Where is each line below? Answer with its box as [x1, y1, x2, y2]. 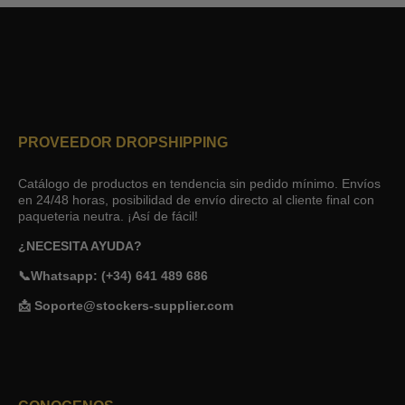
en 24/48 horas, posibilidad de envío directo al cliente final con [18, 193, 374, 207]
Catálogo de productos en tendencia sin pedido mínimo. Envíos [18, 176, 381, 191]
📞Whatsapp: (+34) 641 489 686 [18, 268, 208, 283]
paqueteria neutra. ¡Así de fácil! [18, 209, 198, 223]
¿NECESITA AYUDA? [18, 239, 142, 253]
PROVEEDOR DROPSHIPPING [18, 135, 228, 150]
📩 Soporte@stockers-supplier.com [18, 298, 233, 313]
